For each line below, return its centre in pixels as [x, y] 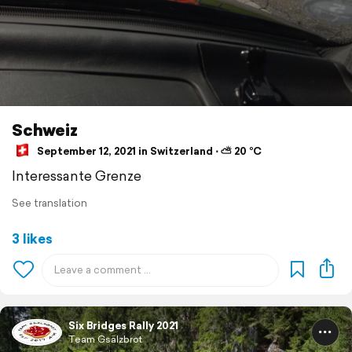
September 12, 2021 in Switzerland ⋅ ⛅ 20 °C [148, 151]
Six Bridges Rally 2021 [123, 326]
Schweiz [45, 130]
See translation [49, 203]
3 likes [32, 239]
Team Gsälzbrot [105, 339]
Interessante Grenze [77, 176]
